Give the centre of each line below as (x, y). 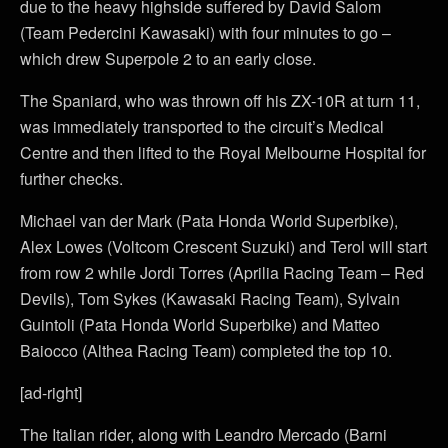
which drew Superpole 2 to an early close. (168, 58)
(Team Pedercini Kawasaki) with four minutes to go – (205, 32)
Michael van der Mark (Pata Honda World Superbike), (209, 220)
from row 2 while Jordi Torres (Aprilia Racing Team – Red (222, 272)
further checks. (71, 178)
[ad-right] (51, 392)
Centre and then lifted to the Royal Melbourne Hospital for (223, 152)
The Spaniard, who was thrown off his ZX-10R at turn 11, (220, 100)
